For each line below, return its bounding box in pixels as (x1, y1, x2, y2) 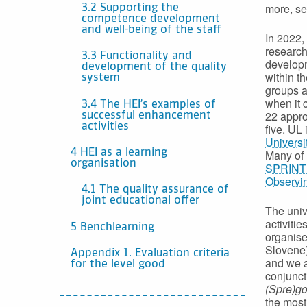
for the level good (71, 259, 165, 271)
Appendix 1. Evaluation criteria (71, 248, 230, 260)
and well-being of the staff (82, 24, 221, 36)
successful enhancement (82, 110, 211, 121)
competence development (82, 13, 220, 25)
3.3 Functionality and (82, 51, 192, 62)
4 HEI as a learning (71, 147, 167, 158)
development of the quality (82, 62, 227, 73)
